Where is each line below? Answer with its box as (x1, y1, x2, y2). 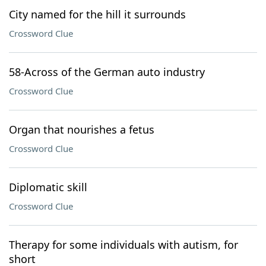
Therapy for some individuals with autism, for (9, 237, 238, 252)
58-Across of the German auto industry (9, 65, 205, 79)
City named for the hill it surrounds (9, 7, 186, 21)
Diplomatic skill (9, 180, 87, 194)
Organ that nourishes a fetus (9, 122, 154, 137)
